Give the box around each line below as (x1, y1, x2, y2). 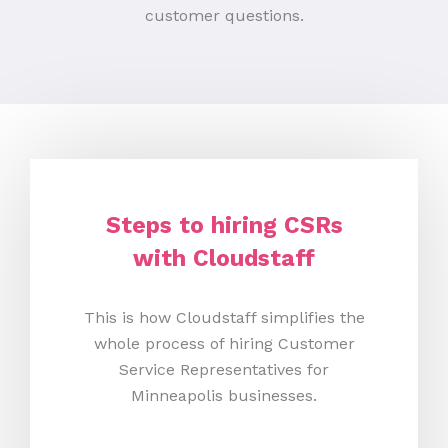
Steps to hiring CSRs (105, 211, 343, 239)
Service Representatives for (119, 359, 329, 379)
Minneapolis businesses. (131, 385, 317, 405)
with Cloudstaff (133, 244, 315, 272)
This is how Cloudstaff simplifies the (83, 307, 365, 327)
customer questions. (144, 5, 304, 25)
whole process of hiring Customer (93, 333, 355, 353)
